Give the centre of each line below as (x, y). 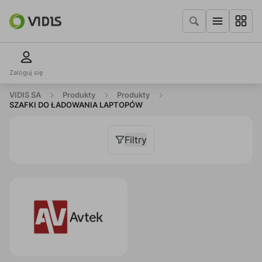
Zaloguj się (26, 73)
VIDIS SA (25, 95)
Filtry (136, 140)
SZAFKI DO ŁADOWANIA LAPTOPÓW (76, 105)
